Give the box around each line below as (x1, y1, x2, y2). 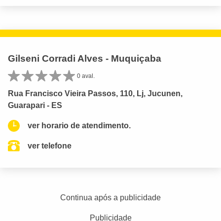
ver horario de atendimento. (28, 121, 131, 130)
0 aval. (77, 72, 95, 79)
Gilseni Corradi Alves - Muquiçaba (8, 53, 161, 64)
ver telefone (28, 142, 72, 150)
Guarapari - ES (8, 101, 62, 110)
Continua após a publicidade (60, 193, 161, 202)
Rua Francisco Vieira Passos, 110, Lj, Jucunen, (8, 89, 183, 98)
